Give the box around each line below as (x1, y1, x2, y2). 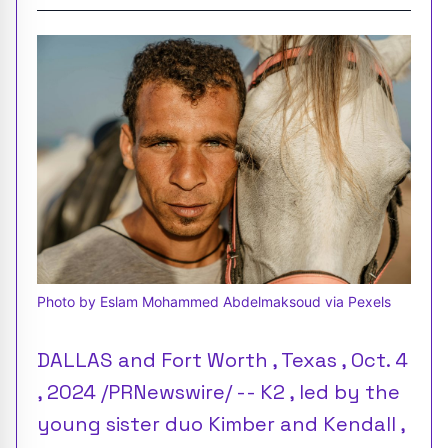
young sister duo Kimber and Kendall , (37, 411, 405, 438)
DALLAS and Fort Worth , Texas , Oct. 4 (37, 347, 408, 374)
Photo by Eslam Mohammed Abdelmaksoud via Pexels (37, 293, 391, 311)
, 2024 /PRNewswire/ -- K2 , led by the (37, 379, 400, 406)
